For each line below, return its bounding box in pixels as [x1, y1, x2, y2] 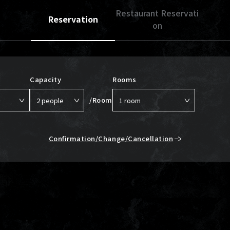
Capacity [30, 74, 62, 85]
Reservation [48, 13, 98, 26]
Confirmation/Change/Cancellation [48, 133, 174, 144]
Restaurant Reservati [116, 7, 199, 20]
